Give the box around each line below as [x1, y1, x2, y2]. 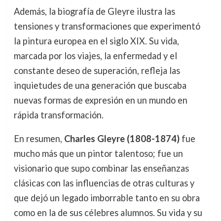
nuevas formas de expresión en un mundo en [13, 94, 187, 106]
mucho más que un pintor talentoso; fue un [13, 147, 183, 159]
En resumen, [13, 133, 64, 144]
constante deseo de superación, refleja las [13, 65, 180, 76]
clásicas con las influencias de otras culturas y [13, 177, 194, 188]
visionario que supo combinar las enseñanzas [13, 162, 189, 174]
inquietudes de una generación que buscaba [13, 79, 186, 91]
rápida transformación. [13, 109, 104, 120]
